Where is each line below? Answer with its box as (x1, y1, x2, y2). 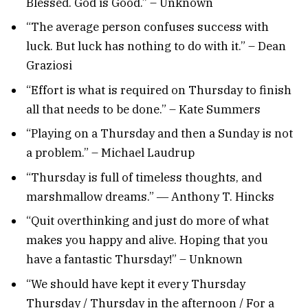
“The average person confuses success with (26, 19, 269, 35)
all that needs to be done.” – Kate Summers (26, 101, 261, 117)
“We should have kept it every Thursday (26, 276, 245, 291)
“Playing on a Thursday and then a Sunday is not (26, 126, 293, 142)
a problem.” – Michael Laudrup (26, 145, 195, 161)
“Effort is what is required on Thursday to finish (26, 82, 291, 98)
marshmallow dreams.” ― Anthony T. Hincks (26, 188, 274, 204)
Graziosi (26, 58, 72, 74)
